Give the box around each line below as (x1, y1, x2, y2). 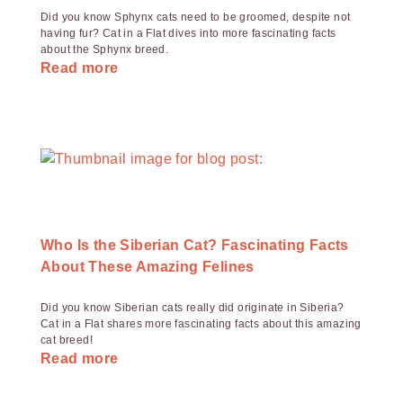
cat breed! (40, 334, 94, 346)
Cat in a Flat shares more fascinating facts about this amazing (40, 318, 362, 330)
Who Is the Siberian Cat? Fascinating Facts (40, 237, 349, 253)
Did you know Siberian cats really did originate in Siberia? (40, 301, 345, 314)
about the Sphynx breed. (40, 43, 169, 56)
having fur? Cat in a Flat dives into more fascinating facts (40, 27, 336, 40)
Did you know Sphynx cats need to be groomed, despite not (40, 11, 351, 23)
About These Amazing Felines (40, 259, 255, 274)
